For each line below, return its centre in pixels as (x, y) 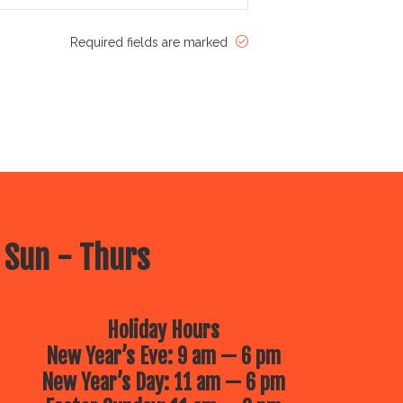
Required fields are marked (151, 42)
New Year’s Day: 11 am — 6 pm (163, 383)
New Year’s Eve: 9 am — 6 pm (163, 357)
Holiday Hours (163, 331)
